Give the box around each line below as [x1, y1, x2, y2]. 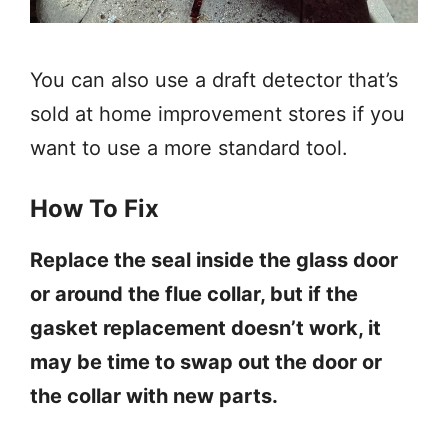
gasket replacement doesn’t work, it [30, 316, 381, 341]
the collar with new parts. [30, 384, 278, 409]
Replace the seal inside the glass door [30, 248, 398, 273]
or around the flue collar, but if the [30, 282, 358, 307]
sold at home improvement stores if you [30, 102, 405, 127]
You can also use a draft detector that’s [30, 68, 398, 93]
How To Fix [30, 194, 159, 224]
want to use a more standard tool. [30, 136, 348, 161]
